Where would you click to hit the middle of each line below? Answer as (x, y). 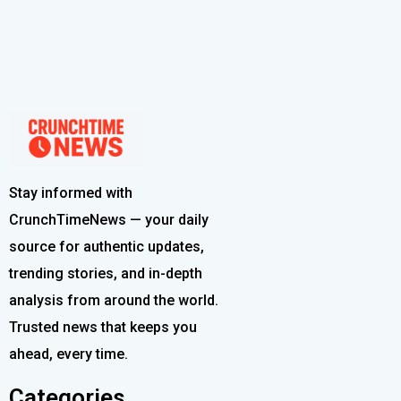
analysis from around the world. (114, 300)
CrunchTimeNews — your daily (109, 219)
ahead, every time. (68, 354)
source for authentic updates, (107, 246)
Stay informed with (71, 192)
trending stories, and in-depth (106, 273)
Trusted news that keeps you (103, 327)
